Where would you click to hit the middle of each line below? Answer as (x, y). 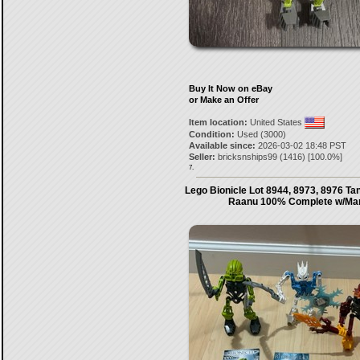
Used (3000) (260, 134)
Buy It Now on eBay (230, 88)
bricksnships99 (247, 157)
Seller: (202, 157)
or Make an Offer (223, 100)
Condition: (211, 134)
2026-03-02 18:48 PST (301, 145)
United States (276, 122)
